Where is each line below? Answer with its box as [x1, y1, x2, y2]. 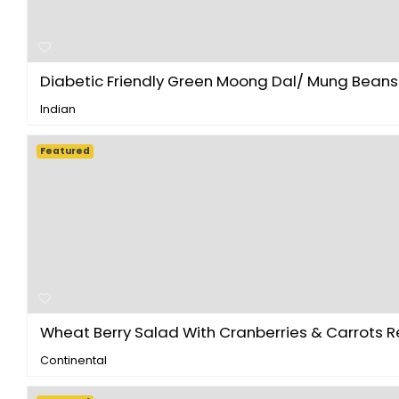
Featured [40, 143, 91, 158]
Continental [40, 352, 107, 368]
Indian [40, 101, 76, 117]
